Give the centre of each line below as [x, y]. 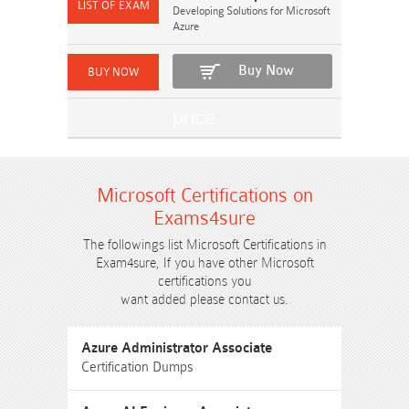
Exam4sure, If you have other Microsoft [204, 263]
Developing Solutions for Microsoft [251, 11]
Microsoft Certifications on [204, 195]
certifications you [204, 281]
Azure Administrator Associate [177, 348]
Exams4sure [204, 218]
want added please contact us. [204, 299]
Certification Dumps [137, 367]
